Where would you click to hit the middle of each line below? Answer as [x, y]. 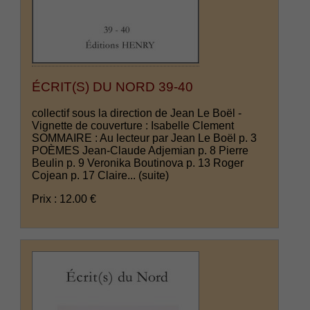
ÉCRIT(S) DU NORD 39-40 [113, 86]
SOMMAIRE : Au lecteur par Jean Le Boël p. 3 [145, 138]
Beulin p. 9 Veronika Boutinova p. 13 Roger [138, 163]
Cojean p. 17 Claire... [85, 176]
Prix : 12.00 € [64, 199]
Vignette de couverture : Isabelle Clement [133, 126]
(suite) [154, 176]
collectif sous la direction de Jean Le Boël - [137, 113]
